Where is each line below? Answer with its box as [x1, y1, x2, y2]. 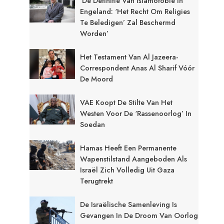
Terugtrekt [80, 175, 113, 186]
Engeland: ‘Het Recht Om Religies [80, 6, 190, 16]
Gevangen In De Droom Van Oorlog [80, 210, 198, 220]
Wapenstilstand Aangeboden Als [80, 153, 187, 164]
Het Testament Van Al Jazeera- [80, 51, 178, 62]
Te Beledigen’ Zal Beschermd [80, 17, 176, 27]
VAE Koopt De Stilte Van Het [80, 97, 173, 107]
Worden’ [80, 28, 109, 38]
